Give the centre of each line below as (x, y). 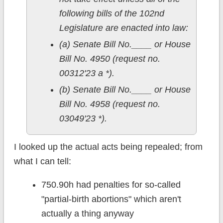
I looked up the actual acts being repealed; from (108, 147)
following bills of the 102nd (111, 14)
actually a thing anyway (87, 214)
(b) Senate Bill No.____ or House (125, 90)
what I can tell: (42, 162)
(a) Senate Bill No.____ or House (125, 45)
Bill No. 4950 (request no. (110, 59)
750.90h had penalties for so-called (111, 185)
